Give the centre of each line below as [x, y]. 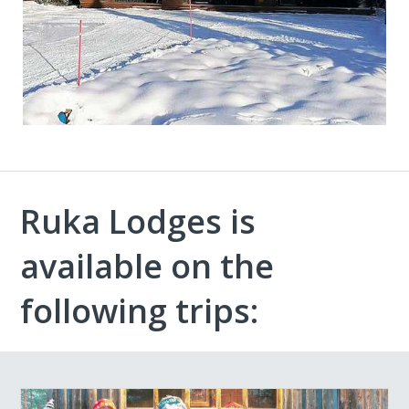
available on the [147, 266]
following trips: [140, 310]
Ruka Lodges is [138, 221]
